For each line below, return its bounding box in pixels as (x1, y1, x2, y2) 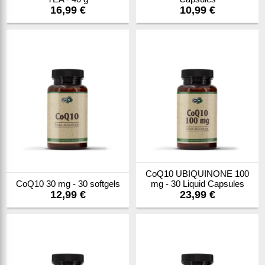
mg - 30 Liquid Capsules (150, 179, 244, 189)
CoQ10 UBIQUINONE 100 (146, 169, 249, 179)
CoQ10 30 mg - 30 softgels (15, 179, 120, 189)
